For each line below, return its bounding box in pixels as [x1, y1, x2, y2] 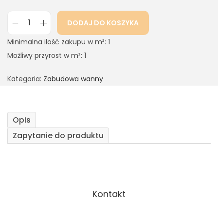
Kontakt [92, 188, 126, 200]
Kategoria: [7, 74, 43, 84]
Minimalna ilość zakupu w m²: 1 [7, 37, 110, 47]
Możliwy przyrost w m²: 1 [7, 51, 86, 61]
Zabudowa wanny [43, 74, 103, 84]
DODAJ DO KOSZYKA [67, 18, 139, 28]
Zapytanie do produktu [13, 130, 104, 142]
